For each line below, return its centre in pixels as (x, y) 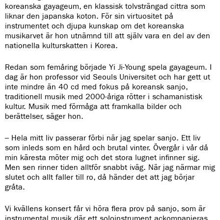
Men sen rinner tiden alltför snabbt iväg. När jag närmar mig (110, 167)
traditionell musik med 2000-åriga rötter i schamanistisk (104, 96)
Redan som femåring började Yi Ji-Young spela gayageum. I (108, 67)
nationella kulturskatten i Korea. (61, 45)
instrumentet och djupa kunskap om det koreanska (95, 26)
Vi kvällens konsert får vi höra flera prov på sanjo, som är (105, 208)
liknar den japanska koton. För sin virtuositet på (89, 16)
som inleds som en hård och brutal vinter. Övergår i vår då (107, 147)
